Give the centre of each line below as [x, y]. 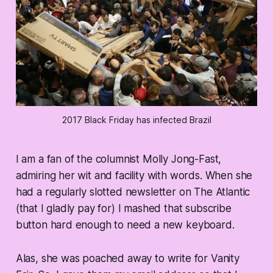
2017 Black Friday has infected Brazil [136, 120]
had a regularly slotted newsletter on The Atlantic [133, 192]
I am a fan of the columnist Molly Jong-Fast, [119, 159]
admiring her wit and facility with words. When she [134, 176]
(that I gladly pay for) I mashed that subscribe [123, 209]
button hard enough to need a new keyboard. [125, 225]
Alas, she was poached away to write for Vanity [127, 259]
